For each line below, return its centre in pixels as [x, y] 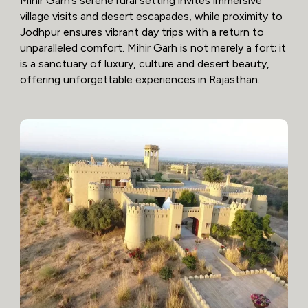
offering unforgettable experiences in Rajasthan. [140, 80]
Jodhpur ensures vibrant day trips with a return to [142, 32]
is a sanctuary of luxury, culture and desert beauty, [144, 64]
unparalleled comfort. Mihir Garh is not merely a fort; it [153, 48]
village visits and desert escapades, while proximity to [151, 16]
